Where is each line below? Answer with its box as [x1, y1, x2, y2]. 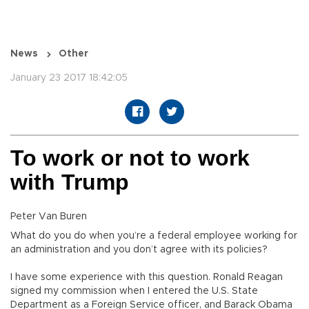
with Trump [10, 170, 129, 195]
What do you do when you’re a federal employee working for [10, 231, 297, 241]
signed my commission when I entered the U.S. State [10, 286, 258, 297]
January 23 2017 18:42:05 [10, 73, 128, 83]
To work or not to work [10, 146, 250, 171]
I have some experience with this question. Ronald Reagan [10, 272, 283, 283]
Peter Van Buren [10, 212, 87, 222]
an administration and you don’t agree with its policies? [10, 245, 268, 255]
